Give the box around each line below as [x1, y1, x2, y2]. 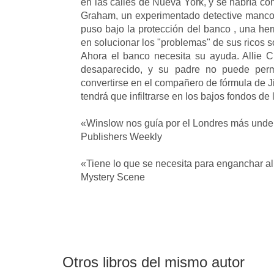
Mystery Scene [81, 172, 145, 182]
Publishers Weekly [81, 131, 162, 142]
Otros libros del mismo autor [62, 254, 245, 270]
